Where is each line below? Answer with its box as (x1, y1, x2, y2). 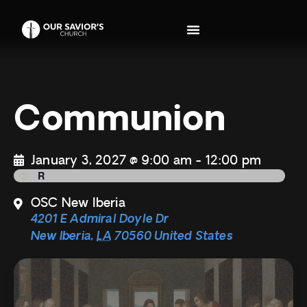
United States (154, 228, 233, 244)
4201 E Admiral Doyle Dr (31, 211, 169, 227)
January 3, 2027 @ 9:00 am (31, 152, 192, 169)
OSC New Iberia (31, 195, 125, 211)
